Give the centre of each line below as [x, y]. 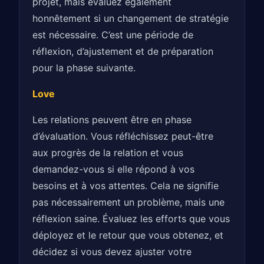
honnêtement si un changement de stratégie [131, 19]
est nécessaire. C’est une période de [113, 35]
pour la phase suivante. [84, 68]
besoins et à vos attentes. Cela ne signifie [126, 186]
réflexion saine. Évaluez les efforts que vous [131, 219]
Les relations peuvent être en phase [112, 120]
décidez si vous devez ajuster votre [112, 252]
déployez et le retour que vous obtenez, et [128, 235]
